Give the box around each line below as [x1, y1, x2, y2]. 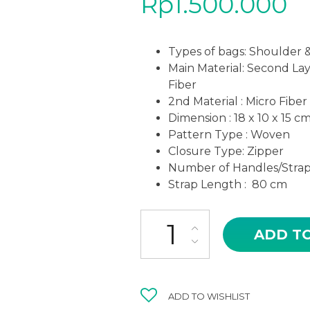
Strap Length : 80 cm [168, 178, 287, 191]
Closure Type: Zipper [168, 145, 284, 158]
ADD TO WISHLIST [168, 291, 250, 302]
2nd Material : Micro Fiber [168, 95, 307, 108]
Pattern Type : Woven [168, 128, 290, 141]
